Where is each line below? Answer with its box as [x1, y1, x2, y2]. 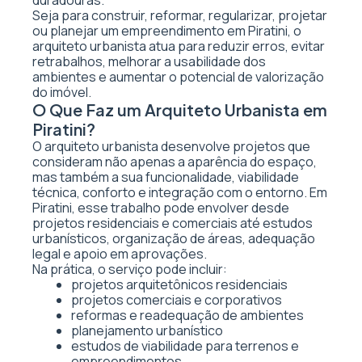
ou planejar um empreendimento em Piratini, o [32, 22, 301, 40]
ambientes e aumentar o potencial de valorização [32, 68, 324, 86]
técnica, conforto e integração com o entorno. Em [32, 183, 327, 201]
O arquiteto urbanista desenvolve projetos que [32, 137, 310, 155]
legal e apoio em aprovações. [32, 245, 207, 263]
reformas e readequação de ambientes [71, 306, 304, 324]
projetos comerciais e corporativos [71, 291, 282, 309]
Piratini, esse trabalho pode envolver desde [32, 199, 289, 217]
